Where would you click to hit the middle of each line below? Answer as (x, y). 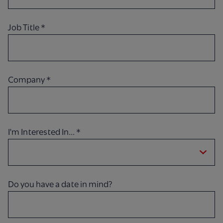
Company (27, 80)
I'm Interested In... (42, 132)
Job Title (24, 28)
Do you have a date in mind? (60, 184)
